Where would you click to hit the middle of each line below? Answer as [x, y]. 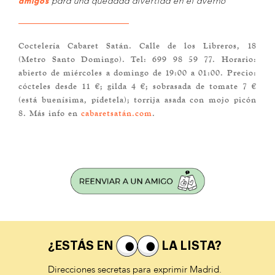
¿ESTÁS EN [82, 246]
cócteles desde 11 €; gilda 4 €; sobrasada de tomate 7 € [137, 86]
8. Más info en [50, 113]
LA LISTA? [190, 246]
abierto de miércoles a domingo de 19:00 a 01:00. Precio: [137, 72]
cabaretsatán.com [117, 113]
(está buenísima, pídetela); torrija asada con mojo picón [137, 99]
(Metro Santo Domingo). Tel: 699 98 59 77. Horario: [137, 59]
